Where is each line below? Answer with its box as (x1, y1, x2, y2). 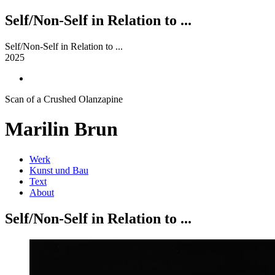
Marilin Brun (5, 118, 118, 141)
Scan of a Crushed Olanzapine (5, 93, 123, 104)
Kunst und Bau (29, 165, 88, 176)
